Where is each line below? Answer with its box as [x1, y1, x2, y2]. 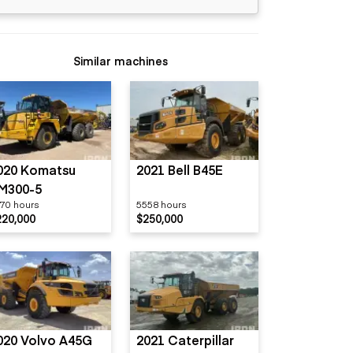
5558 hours [136, 198, 187, 210]
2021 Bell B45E [136, 161, 223, 178]
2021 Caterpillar [136, 331, 234, 348]
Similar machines [73, 53, 168, 69]
